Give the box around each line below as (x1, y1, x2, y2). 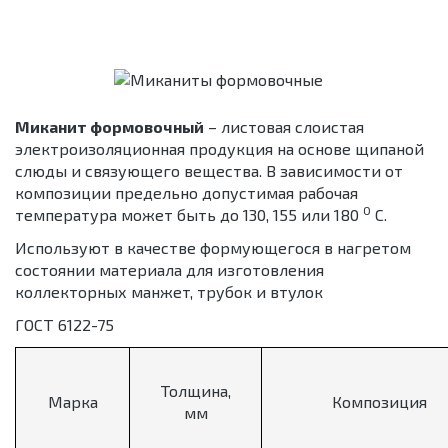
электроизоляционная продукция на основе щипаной (15, 139, 424, 159)
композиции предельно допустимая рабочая (15, 183, 358, 203)
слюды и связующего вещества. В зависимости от (15, 161, 403, 181)
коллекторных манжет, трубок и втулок (15, 282, 323, 302)
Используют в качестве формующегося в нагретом (15, 238, 411, 258)
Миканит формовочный (15, 117, 204, 137)
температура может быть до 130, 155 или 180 (15, 205, 363, 225)
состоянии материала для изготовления (15, 260, 324, 280)
